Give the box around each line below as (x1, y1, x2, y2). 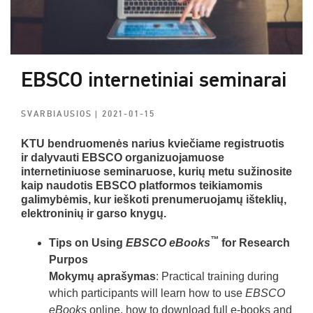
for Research (219, 236, 290, 249)
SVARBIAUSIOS (21, 108, 96, 119)
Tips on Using (49, 236, 126, 249)
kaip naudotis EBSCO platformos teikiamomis (21, 179, 263, 191)
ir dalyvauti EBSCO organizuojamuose (21, 151, 224, 163)
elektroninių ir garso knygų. (21, 207, 166, 219)
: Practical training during (156, 270, 279, 282)
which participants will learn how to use (49, 286, 245, 299)
